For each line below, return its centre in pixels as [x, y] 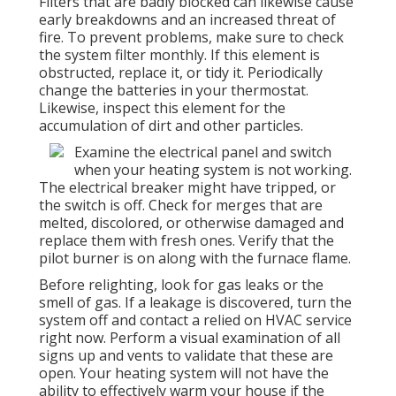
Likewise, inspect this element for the [162, 108]
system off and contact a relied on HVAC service [195, 320]
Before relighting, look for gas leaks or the [181, 285]
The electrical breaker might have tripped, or [187, 188]
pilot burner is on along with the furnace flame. [195, 259]
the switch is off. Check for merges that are [181, 206]
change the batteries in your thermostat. [174, 91]
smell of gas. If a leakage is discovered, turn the [195, 303]
